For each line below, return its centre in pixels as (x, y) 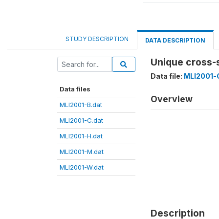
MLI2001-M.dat (82, 152)
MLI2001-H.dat (81, 136)
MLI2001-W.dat (82, 167)
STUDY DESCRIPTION (97, 39)
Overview (172, 99)
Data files (75, 89)
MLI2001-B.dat (81, 105)
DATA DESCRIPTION (175, 40)
